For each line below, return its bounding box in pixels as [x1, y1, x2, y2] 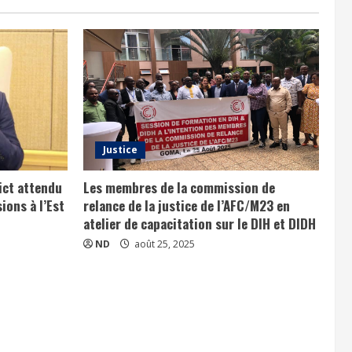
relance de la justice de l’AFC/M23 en [83, 195, 290, 215]
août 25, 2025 [132, 236, 195, 251]
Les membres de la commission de [83, 177, 275, 197]
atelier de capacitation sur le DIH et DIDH [83, 213, 316, 233]
